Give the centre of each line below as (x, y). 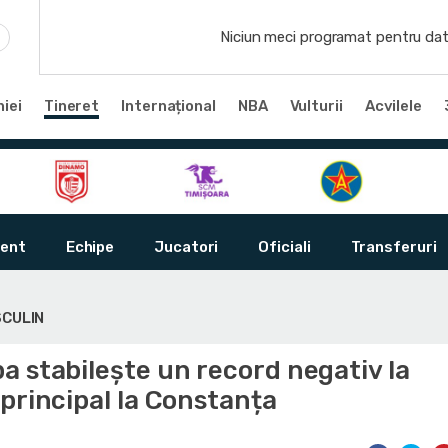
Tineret (71, 105)
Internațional (168, 105)
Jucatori (186, 247)
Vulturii (316, 105)
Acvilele (393, 105)
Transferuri (393, 247)
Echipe (90, 247)
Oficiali (284, 247)
